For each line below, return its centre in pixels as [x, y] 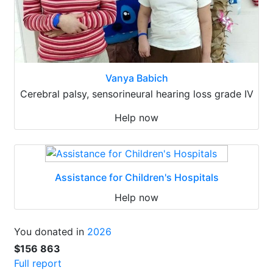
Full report [38, 264]
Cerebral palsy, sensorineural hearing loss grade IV [136, 94]
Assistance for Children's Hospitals [136, 178]
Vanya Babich [136, 78]
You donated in [51, 232]
